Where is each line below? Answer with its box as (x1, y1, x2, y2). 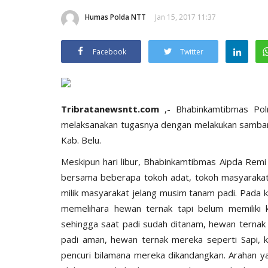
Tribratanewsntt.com (61, 102, 165, 115)
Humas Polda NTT (85, 11, 146, 22)
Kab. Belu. (61, 133, 101, 146)
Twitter (180, 46, 203, 57)
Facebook (93, 46, 126, 57)
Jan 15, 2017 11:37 (155, 11, 216, 22)
